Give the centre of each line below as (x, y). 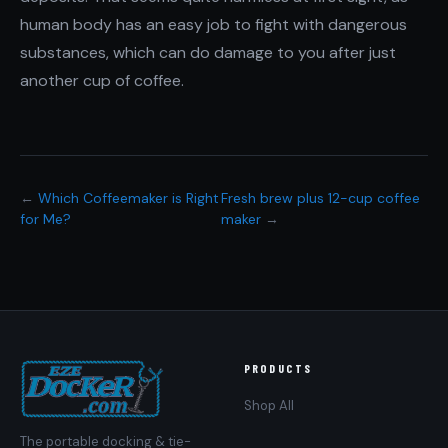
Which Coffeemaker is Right (128, 198)
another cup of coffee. (102, 80)
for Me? (45, 219)
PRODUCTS (278, 368)
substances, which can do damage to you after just (208, 52)
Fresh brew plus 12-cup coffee (321, 198)
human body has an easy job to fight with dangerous (213, 24)
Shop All (269, 405)
